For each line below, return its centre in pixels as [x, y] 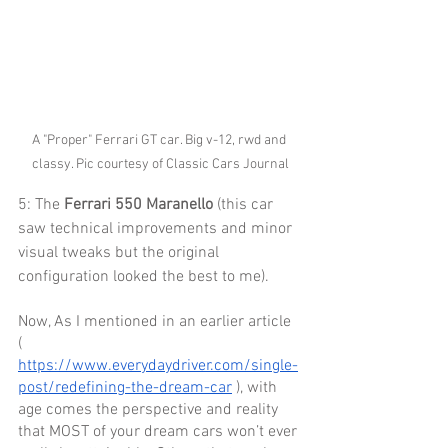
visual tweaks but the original [120, 253]
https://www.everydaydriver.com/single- [158, 366]
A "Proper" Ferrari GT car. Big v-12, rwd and [160, 141]
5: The [41, 205]
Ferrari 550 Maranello [138, 205]
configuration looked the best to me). [145, 277]
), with [256, 388]
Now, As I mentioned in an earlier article [156, 322]
